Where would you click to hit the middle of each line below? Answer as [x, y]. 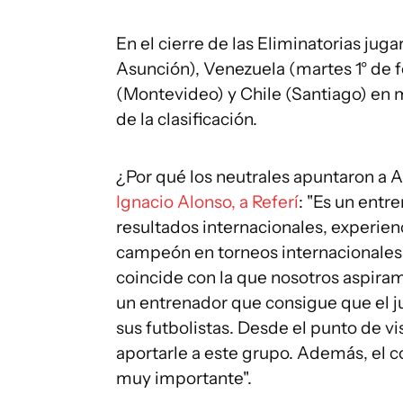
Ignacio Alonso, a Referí [207, 202]
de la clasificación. [187, 119]
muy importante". [184, 378]
